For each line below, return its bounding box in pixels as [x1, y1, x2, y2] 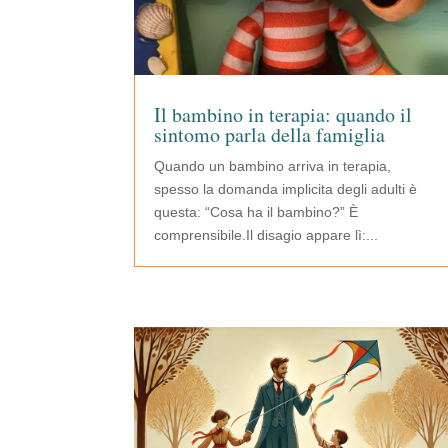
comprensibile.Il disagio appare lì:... [154, 227, 379, 244]
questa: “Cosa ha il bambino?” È [154, 204, 359, 221]
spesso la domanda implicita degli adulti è [154, 181, 418, 198]
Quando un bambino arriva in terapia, [154, 158, 392, 175]
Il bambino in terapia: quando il [154, 101, 413, 129]
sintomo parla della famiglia [154, 121, 386, 149]
